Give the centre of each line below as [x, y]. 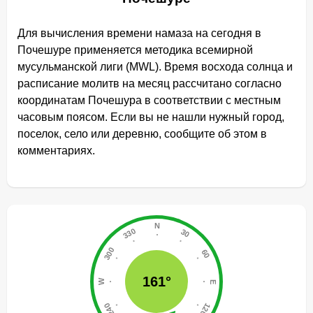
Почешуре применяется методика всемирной [135, 50]
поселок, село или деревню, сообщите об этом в [142, 134]
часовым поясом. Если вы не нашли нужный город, [151, 117]
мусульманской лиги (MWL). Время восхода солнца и [155, 67]
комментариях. [56, 151]
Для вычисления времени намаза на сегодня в [139, 33]
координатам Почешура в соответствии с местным [149, 100]
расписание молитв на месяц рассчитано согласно [150, 83]
